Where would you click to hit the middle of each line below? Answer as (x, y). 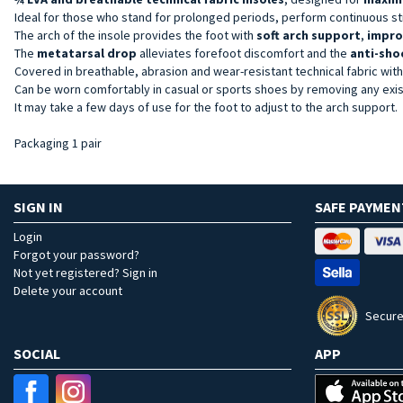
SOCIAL (37, 353)
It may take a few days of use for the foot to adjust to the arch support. (206, 107)
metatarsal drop (87, 53)
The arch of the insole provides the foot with (135, 35)
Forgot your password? (76, 254)
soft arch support (309, 35)
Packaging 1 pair (58, 143)
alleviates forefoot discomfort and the (243, 53)
